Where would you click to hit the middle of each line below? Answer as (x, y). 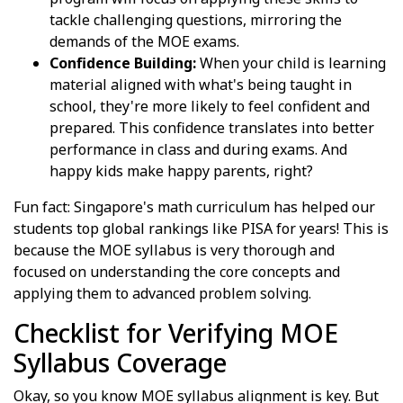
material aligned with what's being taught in (201, 84)
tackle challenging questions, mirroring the (196, 19)
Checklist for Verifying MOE (176, 332)
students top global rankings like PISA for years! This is (201, 228)
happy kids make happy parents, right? (181, 170)
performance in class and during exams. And (198, 149)
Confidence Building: (123, 63)
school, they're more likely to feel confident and (210, 106)
